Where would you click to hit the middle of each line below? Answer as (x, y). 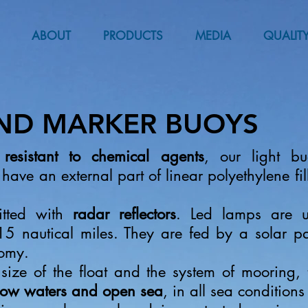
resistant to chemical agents (104, 156)
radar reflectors (124, 214)
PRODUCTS (133, 36)
